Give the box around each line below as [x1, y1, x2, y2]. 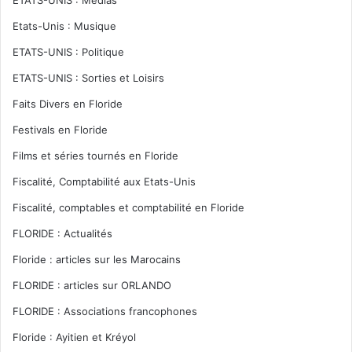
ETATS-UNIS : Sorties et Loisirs [13, 71, 164, 85]
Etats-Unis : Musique [13, 20, 116, 33]
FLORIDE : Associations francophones [13, 305, 197, 318]
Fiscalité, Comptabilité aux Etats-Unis [13, 175, 196, 189]
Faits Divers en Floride [13, 97, 123, 111]
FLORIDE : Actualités [13, 227, 112, 240]
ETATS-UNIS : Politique [13, 46, 124, 59]
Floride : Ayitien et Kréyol [13, 331, 136, 344]
